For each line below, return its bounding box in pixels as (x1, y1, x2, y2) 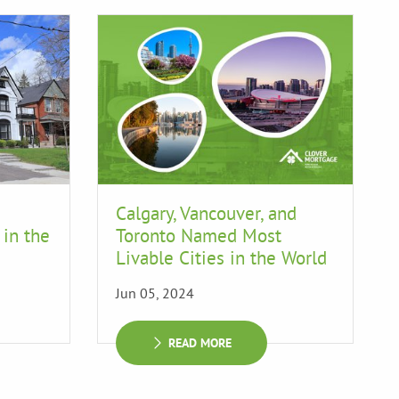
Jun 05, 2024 (116, 284, 194, 303)
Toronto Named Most (116, 224, 281, 248)
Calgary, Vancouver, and (116, 201, 297, 226)
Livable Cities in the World (116, 246, 327, 271)
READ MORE (168, 335, 232, 352)
